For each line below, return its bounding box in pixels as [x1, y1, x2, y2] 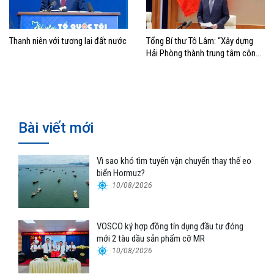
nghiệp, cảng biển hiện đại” [146, 59, 239, 71]
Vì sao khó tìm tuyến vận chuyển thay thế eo [97, 155, 252, 166]
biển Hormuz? [97, 167, 146, 179]
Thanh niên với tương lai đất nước [9, 35, 127, 46]
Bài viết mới [18, 119, 94, 136]
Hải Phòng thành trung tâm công [146, 47, 260, 59]
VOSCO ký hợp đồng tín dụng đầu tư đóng [97, 221, 244, 232]
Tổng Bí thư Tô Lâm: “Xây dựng [146, 35, 253, 46]
